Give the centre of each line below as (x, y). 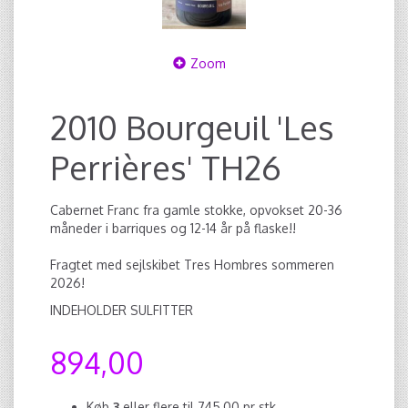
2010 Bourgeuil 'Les (192, 127)
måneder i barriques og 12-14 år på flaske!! (173, 228)
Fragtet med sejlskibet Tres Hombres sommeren (192, 265)
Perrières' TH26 (166, 168)
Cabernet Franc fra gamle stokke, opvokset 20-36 (196, 210)
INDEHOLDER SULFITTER (122, 310)
